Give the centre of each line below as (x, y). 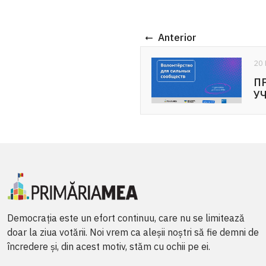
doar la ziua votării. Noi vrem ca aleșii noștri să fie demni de (133, 240)
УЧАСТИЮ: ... (47, 95)
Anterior (177, 38)
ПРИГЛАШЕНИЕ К (61, 83)
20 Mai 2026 (36, 64)
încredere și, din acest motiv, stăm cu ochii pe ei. (109, 254)
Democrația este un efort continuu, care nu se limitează (126, 226)
